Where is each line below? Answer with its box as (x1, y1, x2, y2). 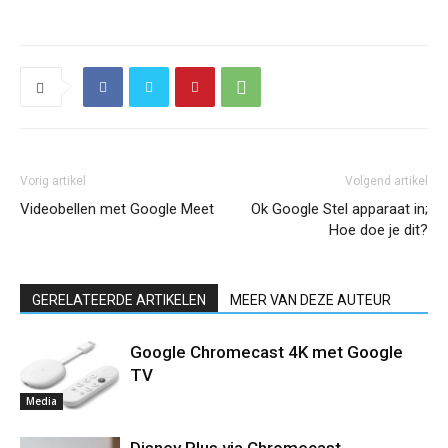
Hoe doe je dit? (329, 221, 428, 239)
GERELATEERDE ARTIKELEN (32, 292, 206, 308)
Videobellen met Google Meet (20, 200, 214, 218)
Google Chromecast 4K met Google (130, 342, 403, 362)
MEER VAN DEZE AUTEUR (230, 292, 391, 308)
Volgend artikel (345, 174, 428, 188)
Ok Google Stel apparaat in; (251, 200, 428, 218)
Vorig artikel (20, 174, 86, 188)
